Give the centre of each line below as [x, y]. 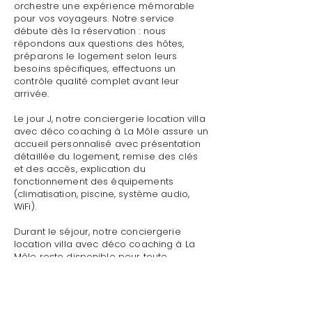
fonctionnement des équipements [94, 181]
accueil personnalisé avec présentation [107, 144]
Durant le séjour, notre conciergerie [97, 232]
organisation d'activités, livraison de [97, 294]
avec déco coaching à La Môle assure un [111, 131]
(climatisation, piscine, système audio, [102, 194]
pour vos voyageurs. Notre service [94, 18]
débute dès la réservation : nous [90, 31]
